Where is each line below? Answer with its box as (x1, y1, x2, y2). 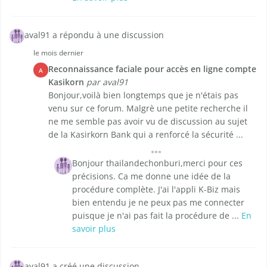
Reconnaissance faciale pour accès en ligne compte (48, 63, 256, 75)
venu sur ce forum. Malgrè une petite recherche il (48, 103, 248, 114)
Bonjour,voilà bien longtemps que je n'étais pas (48, 89, 238, 101)
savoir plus (72, 223, 116, 235)
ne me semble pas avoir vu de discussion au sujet (48, 116, 247, 128)
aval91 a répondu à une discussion (24, 29, 164, 41)
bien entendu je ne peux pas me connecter (72, 197, 244, 209)
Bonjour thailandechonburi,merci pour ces (72, 157, 243, 169)
